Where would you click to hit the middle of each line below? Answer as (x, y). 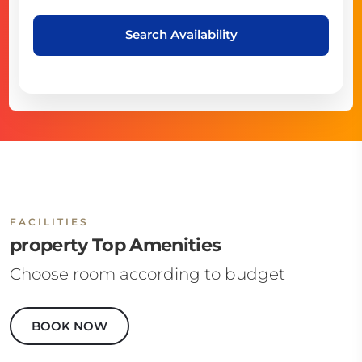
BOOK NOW (69, 326)
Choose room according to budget (147, 274)
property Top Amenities (116, 245)
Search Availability (181, 34)
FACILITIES (49, 222)
